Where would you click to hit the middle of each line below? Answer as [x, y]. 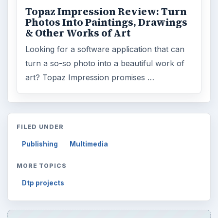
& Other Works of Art [78, 33]
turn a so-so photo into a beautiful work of [105, 63]
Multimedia [89, 144]
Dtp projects [43, 183]
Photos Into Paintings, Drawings [107, 22]
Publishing [40, 144]
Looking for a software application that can [105, 49]
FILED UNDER [40, 127]
